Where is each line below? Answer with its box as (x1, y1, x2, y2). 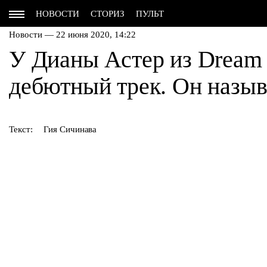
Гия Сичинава (44, 125, 97, 134)
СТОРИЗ (91, 9, 125, 18)
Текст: (9, 125, 33, 134)
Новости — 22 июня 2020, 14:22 (9, 30, 136, 39)
